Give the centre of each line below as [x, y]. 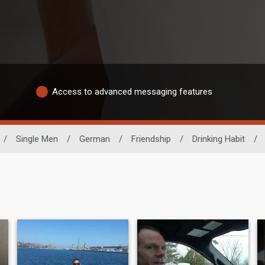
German [94, 139]
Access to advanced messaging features [132, 92]
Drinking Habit [218, 139]
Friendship [151, 139]
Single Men [37, 139]
